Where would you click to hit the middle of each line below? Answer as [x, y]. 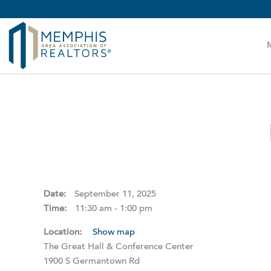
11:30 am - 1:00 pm [114, 209]
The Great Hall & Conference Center [119, 247]
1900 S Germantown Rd [92, 261]
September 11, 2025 [115, 195]
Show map [114, 232]
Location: [64, 232]
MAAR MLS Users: [82, 15]
